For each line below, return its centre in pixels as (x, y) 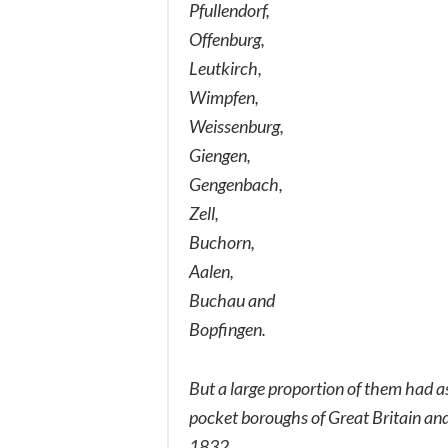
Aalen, (211, 270)
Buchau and (232, 299)
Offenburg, (227, 38)
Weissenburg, (236, 125)
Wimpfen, (224, 96)
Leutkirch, (225, 67)
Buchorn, (222, 241)
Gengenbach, (236, 183)
